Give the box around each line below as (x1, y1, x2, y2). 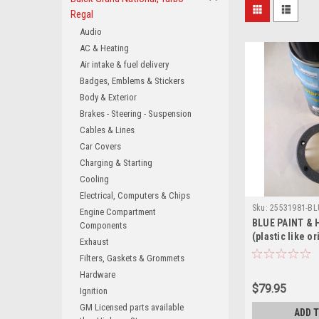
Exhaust (80, 236, 109, 247)
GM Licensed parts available (80, 302, 184, 313)
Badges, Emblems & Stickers (80, 75, 184, 86)
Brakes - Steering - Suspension (80, 108, 192, 119)
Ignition (80, 286, 108, 296)
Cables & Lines (80, 125, 135, 135)
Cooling (80, 174, 109, 184)
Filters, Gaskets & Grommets (80, 253, 184, 263)
